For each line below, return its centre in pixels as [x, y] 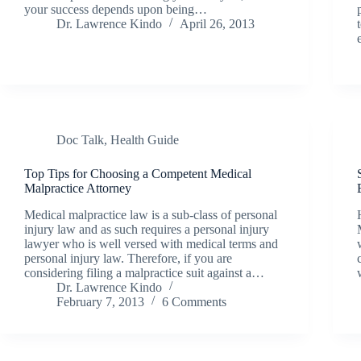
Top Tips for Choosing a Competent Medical [138, 173]
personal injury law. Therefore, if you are [128, 258]
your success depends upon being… [116, 9]
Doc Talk [80, 139]
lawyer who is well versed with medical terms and [151, 243]
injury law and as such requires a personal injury [147, 229]
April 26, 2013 [217, 23]
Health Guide [145, 139]
